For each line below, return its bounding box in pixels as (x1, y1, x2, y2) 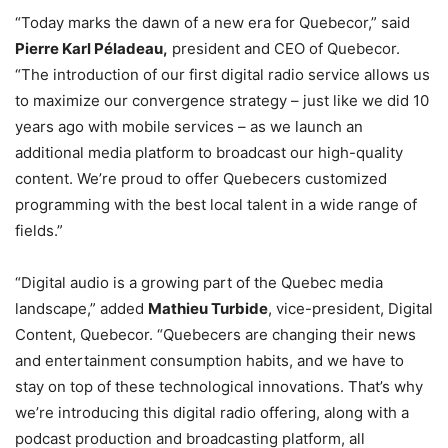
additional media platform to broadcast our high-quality (15, 143, 403, 163)
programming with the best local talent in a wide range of (15, 195, 417, 215)
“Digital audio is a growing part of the (15, 273, 281, 293)
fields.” (15, 221, 63, 241)
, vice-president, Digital (268, 299, 433, 319)
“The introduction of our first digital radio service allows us (15, 65, 430, 85)
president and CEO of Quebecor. (168, 39, 400, 59)
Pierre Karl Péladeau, (15, 39, 168, 59)
